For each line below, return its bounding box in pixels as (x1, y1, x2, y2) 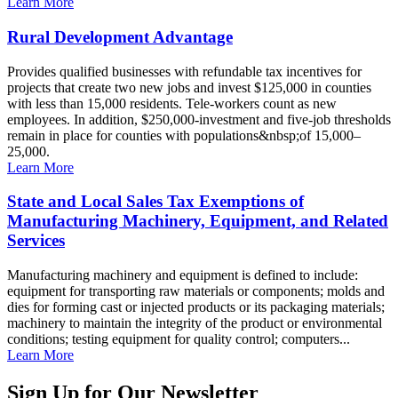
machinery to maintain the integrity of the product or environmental (7, 315, 382, 331)
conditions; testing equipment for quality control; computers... (7, 331, 350, 347)
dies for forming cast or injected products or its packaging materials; (7, 299, 385, 315)
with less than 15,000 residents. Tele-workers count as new (7, 95, 337, 111)
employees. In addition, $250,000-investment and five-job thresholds (7, 111, 391, 127)
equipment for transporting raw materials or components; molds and (7, 283, 385, 299)
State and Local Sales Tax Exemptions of (7, 192, 304, 211)
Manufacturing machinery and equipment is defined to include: (7, 267, 358, 283)
